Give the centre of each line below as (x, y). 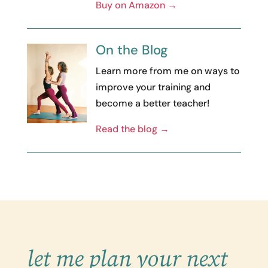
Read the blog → (132, 129)
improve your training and (153, 87)
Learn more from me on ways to (167, 71)
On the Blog (132, 50)
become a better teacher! (152, 103)
